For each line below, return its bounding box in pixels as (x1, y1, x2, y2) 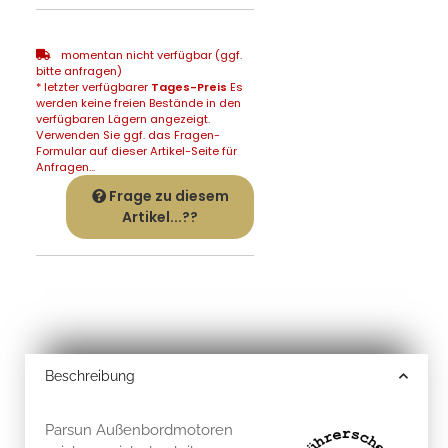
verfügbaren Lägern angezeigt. (36, 110, 210, 127)
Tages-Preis (151, 78, 227, 95)
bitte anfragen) (36, 62, 122, 79)
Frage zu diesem (108, 185, 229, 206)
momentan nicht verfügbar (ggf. (58, 46, 242, 63)
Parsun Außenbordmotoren (45, 420, 233, 439)
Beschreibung (45, 367, 135, 384)
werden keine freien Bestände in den (36, 94, 241, 111)
